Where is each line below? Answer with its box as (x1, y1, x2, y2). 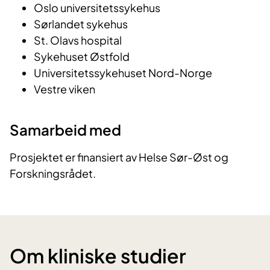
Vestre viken (34, 81, 95, 96)
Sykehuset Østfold (34, 49, 130, 63)
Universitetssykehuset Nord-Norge (34, 65, 212, 80)
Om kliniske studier (10, 243, 186, 268)
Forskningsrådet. (10, 166, 96, 180)
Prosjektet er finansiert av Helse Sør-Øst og (10, 149, 228, 164)
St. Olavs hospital (34, 33, 122, 47)
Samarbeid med (10, 120, 121, 139)
